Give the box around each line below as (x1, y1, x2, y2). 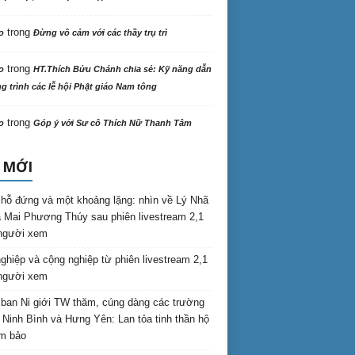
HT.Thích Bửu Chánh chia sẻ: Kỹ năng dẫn (32, 64, 212, 74)
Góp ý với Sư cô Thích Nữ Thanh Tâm (32, 118, 192, 128)
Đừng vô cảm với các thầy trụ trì (32, 28, 167, 37)
